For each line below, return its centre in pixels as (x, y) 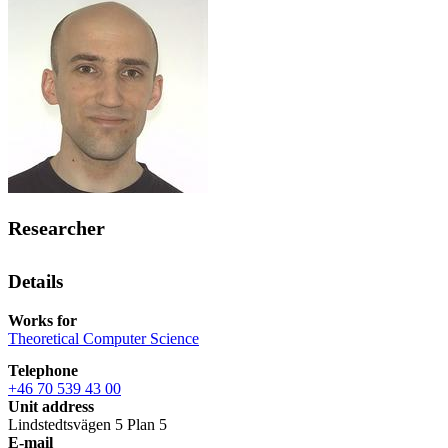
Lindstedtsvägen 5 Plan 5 (87, 424)
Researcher (56, 228)
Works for (42, 320)
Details (35, 282)
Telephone (43, 370)
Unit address (51, 406)
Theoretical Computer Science (103, 338)
